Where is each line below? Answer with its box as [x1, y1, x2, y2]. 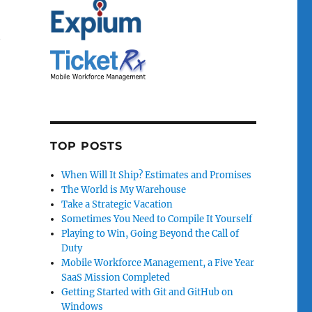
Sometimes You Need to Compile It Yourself [61, 213, 253, 226]
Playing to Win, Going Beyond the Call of [61, 228, 240, 240]
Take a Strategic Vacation [61, 198, 173, 211]
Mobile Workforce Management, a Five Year [61, 257, 255, 270]
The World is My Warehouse [61, 184, 187, 196]
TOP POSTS [49, 139, 123, 153]
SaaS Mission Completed [61, 272, 171, 284]
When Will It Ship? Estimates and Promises [61, 169, 252, 182]
